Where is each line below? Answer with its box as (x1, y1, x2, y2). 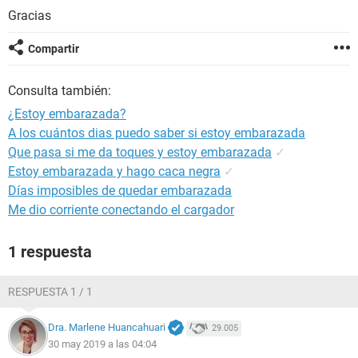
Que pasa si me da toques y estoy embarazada (8, 145, 272, 160)
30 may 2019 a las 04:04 (48, 337, 157, 350)
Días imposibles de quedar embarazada (8, 183, 232, 198)
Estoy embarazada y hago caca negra (8, 164, 221, 179)
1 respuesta (8, 242, 92, 261)
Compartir (28, 42, 79, 55)
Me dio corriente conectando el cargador (8, 202, 234, 217)
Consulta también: (8, 83, 111, 98)
